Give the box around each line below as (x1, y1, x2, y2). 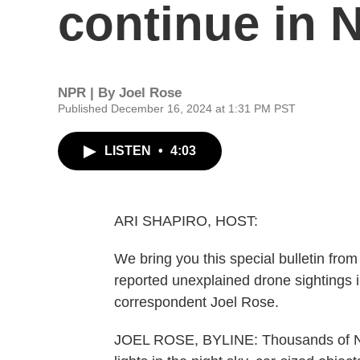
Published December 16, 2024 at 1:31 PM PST (58, 102, 296, 115)
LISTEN (104, 144, 154, 157)
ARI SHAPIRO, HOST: (114, 213, 258, 229)
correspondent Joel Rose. (114, 294, 279, 310)
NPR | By (58, 85, 119, 100)
